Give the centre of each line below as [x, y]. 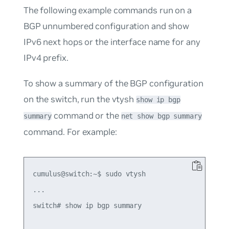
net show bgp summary [161, 116]
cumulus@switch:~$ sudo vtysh [89, 174]
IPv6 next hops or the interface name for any [112, 42]
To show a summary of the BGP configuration [113, 83]
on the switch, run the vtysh [79, 99]
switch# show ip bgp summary [87, 206]
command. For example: [70, 132]
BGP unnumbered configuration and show [106, 26]
